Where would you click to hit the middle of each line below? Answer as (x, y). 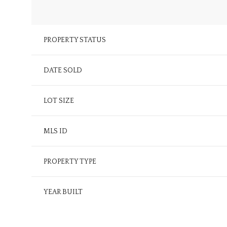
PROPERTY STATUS (75, 40)
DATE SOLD (63, 71)
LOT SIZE (59, 101)
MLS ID (55, 131)
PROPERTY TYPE (70, 162)
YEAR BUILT (63, 192)
